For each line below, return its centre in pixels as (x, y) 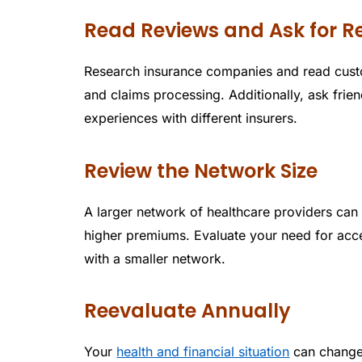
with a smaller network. (155, 258)
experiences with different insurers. (191, 118)
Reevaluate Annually (188, 311)
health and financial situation (203, 352)
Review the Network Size (201, 170)
